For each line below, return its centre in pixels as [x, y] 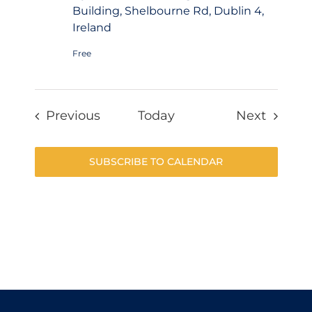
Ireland [92, 28]
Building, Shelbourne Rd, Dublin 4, [168, 11]
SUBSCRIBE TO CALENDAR [156, 162]
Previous [73, 116]
